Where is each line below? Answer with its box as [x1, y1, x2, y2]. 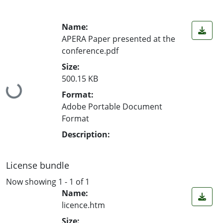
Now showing [6, 176, 58, 187]
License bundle [6, 159, 69, 171]
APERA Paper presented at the [62, 33, 175, 44]
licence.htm [62, 200, 105, 211]
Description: [62, 128, 110, 140]
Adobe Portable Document [62, 101, 162, 112]
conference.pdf [62, 45, 118, 56]
